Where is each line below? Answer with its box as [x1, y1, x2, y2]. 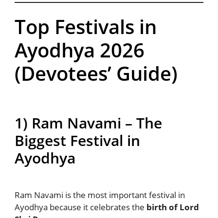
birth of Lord [146, 201, 199, 213]
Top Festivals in [15, 13, 157, 40]
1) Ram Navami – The [15, 113, 162, 133]
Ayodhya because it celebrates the [15, 201, 146, 213]
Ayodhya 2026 [15, 36, 145, 64]
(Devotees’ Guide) [15, 60, 178, 87]
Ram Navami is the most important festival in [15, 189, 185, 201]
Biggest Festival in [15, 130, 140, 151]
